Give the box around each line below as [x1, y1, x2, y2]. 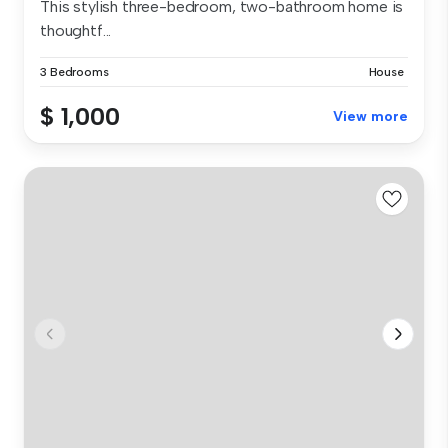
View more [333, 108, 408, 126]
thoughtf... [40, 21, 112, 41]
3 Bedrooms [40, 65, 109, 80]
